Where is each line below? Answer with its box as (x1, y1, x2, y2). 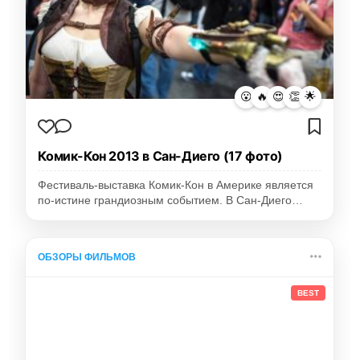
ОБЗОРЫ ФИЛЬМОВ (38, 251, 137, 263)
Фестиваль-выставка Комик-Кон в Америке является (38, 178, 314, 191)
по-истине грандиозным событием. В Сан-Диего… (38, 194, 304, 207)
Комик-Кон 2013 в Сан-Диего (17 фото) (38, 147, 283, 164)
